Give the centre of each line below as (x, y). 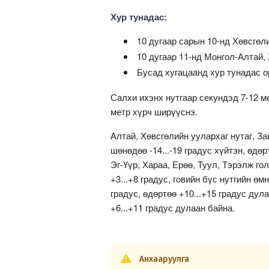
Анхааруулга (164, 259)
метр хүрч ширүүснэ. (154, 111)
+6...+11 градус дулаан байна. (173, 207)
